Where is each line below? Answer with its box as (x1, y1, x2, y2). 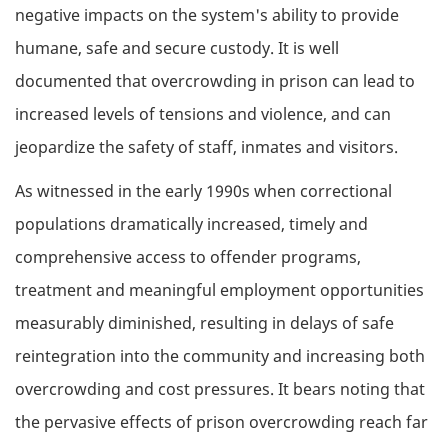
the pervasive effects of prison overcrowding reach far (15, 411, 428, 434)
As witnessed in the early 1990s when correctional (15, 180, 392, 203)
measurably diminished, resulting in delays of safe (15, 312, 394, 335)
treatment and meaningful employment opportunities (15, 279, 424, 302)
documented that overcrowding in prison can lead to (15, 69, 415, 92)
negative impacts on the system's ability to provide (15, 3, 399, 26)
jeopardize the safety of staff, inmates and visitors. (15, 135, 398, 158)
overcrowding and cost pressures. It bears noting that (15, 378, 425, 401)
